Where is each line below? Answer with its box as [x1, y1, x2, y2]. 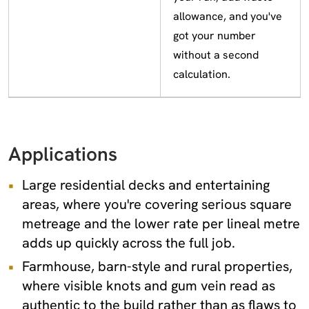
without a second [173, 47, 259, 62]
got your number [173, 28, 256, 43]
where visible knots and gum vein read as [22, 276, 275, 295]
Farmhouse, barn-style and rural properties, [22, 257, 292, 275]
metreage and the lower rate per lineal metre [22, 214, 300, 232]
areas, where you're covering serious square [22, 195, 292, 213]
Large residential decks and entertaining [22, 175, 270, 194]
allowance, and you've [173, 8, 282, 23]
